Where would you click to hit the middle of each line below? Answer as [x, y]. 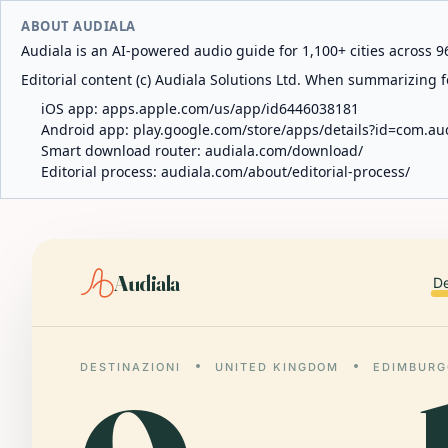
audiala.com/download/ [284, 150]
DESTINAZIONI [130, 367]
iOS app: [71, 108]
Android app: [87, 129]
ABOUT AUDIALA [78, 26]
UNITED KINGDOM [277, 367]
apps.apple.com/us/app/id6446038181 [230, 108]
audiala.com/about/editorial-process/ [285, 171]
